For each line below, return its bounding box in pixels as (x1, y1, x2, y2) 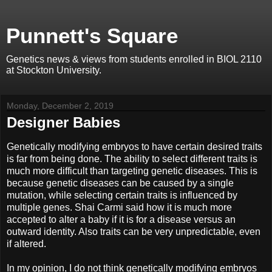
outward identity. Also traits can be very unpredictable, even (7, 226, 260, 237)
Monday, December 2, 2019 (7, 101, 114, 110)
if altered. (7, 238, 46, 249)
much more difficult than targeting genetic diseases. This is (7, 165, 257, 176)
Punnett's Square (6, 24, 178, 47)
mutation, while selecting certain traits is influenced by (7, 189, 237, 200)
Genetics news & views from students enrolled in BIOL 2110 (6, 54, 262, 64)
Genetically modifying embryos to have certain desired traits (7, 141, 262, 152)
